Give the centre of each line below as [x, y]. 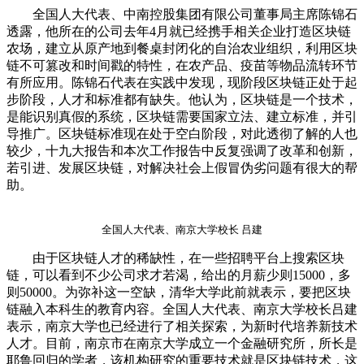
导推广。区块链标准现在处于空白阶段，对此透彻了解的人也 [182, 133]
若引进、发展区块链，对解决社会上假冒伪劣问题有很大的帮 [182, 167]
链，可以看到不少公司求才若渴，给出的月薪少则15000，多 [179, 275]
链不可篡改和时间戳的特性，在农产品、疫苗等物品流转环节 [182, 65]
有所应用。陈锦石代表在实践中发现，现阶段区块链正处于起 [182, 82]
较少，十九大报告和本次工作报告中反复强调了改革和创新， [182, 150]
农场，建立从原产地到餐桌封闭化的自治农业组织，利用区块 [182, 48]
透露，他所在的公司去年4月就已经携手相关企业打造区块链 [179, 31]
